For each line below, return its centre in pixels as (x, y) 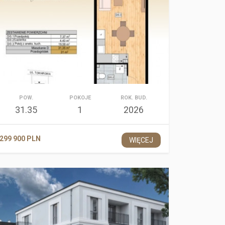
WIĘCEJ (141, 140)
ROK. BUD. (134, 98)
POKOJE (80, 98)
